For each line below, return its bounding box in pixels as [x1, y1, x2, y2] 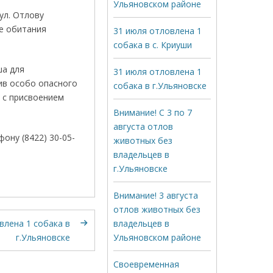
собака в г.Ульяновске [113, 80, 207, 91]
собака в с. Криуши [113, 39, 192, 51]
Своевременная [113, 258, 179, 270]
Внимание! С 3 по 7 [113, 107, 192, 118]
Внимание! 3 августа [113, 190, 198, 201]
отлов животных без [113, 204, 200, 215]
